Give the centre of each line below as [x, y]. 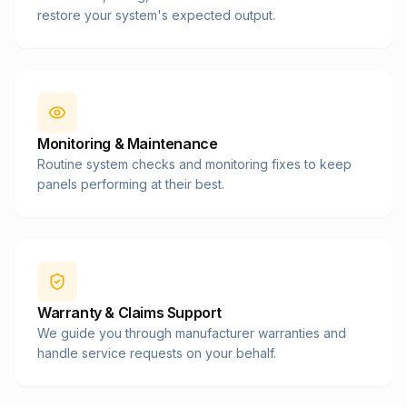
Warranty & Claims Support [129, 313]
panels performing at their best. [131, 184]
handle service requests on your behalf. [157, 353]
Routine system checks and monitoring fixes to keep [194, 164]
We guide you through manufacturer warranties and [192, 333]
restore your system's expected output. [156, 15]
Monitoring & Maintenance [128, 144]
